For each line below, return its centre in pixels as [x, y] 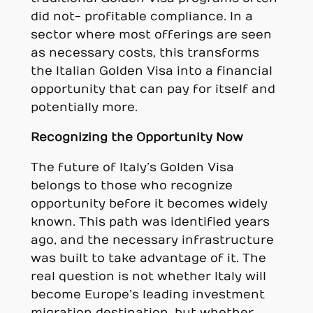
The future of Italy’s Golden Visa [132, 167]
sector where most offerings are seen [151, 35]
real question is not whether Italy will [148, 276]
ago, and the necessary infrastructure [152, 240]
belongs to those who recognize [131, 185]
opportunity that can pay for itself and [153, 90]
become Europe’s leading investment [147, 294]
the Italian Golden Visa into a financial [151, 72]
